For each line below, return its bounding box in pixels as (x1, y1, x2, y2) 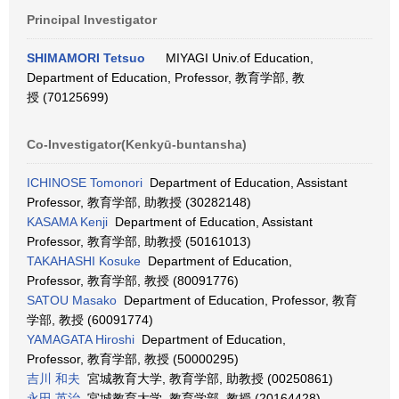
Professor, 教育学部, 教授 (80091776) (27, 273, 239, 288)
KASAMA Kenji (27, 215, 108, 229)
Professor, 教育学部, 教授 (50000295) (27, 352, 239, 366)
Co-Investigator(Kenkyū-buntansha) (27, 137, 247, 151)
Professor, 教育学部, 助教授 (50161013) (27, 234, 251, 248)
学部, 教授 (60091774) (27, 313, 153, 327)
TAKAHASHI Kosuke (27, 254, 141, 268)
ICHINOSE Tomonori (27, 175, 142, 190)
